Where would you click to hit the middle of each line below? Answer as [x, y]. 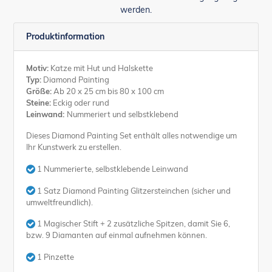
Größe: [39, 91]
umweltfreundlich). [59, 202]
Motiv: [37, 68]
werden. [136, 9]
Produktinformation [65, 36]
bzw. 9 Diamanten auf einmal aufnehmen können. [117, 235]
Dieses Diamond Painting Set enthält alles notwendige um [131, 136]
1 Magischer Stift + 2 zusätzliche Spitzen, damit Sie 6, [133, 224]
